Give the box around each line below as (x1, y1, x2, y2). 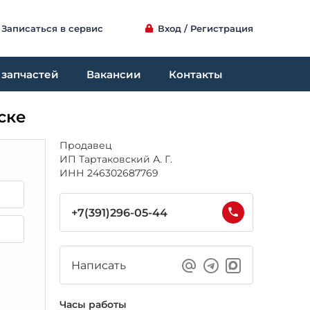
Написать (71, 258, 126, 272)
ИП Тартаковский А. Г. (60, 153, 172, 165)
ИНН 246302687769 (60, 167, 158, 179)
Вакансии (86, 67, 141, 81)
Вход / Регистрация (158, 22, 253, 34)
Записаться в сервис (1, 22, 103, 34)
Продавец (60, 139, 112, 152)
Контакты (169, 67, 222, 81)
